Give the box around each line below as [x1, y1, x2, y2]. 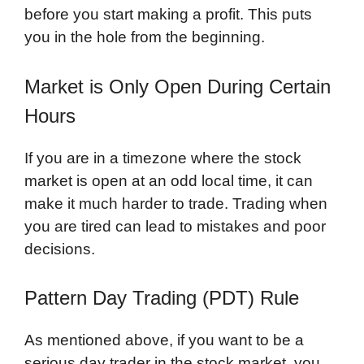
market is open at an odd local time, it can [24, 171, 313, 189]
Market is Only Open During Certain [24, 75, 331, 97]
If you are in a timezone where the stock [24, 149, 301, 167]
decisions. [24, 240, 95, 258]
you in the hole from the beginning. [24, 28, 265, 46]
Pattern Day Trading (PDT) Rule [24, 287, 299, 310]
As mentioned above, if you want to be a [24, 331, 304, 349]
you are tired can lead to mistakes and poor [24, 217, 326, 235]
